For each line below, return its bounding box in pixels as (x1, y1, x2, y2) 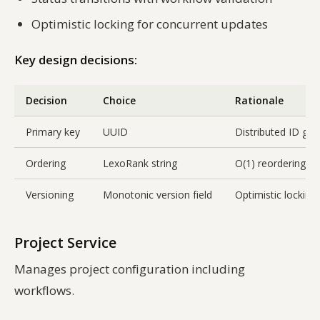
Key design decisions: (14, 51, 137, 68)
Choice (103, 93, 136, 107)
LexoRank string (103, 156, 177, 170)
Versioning (26, 187, 74, 201)
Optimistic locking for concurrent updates (31, 15, 268, 32)
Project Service (14, 232, 116, 252)
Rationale (235, 93, 284, 107)
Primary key (26, 124, 80, 139)
